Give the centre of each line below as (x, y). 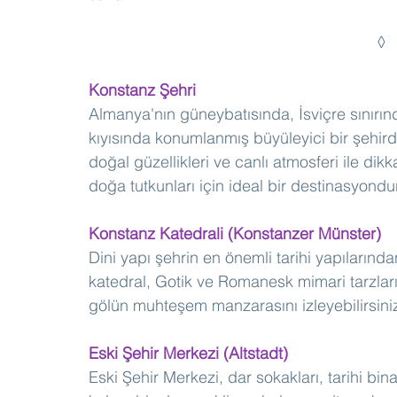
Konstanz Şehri (144, 90)
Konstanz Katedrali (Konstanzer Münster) (235, 234)
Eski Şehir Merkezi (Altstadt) (188, 354)
